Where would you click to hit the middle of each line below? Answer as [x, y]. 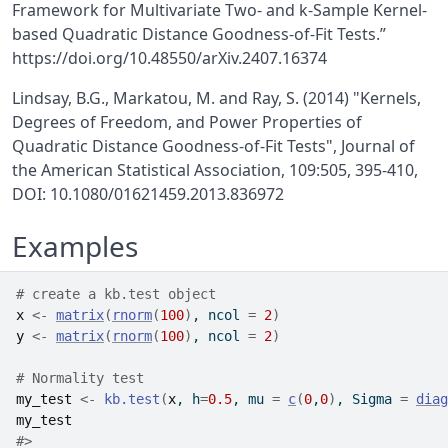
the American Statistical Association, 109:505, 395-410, [215, 170]
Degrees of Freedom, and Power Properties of [187, 122]
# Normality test [80, 378]
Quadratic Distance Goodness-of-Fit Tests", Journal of [213, 146]
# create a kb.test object [116, 294]
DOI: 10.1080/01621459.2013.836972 [148, 194]
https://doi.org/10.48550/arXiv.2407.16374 [169, 58]
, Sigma [368, 399]
